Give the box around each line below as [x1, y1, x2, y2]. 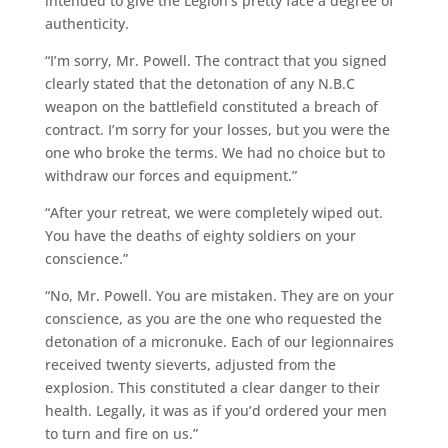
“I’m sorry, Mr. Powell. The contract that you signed [44, 50, 387, 70]
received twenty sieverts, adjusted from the [44, 354, 336, 374]
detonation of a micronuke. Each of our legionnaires [44, 331, 394, 351]
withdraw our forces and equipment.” [44, 165, 297, 185]
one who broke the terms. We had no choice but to [44, 142, 385, 162]
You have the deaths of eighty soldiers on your [44, 225, 356, 245]
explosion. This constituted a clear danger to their [44, 377, 380, 397]
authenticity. [44, 13, 129, 33]
